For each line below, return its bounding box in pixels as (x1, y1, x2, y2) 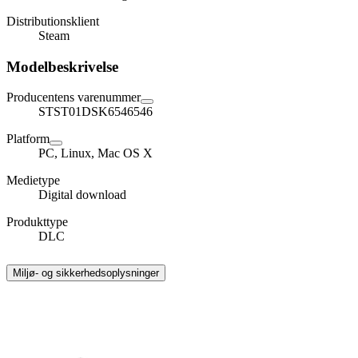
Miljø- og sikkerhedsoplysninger (13, 267, 159, 280)
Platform (6, 132, 50, 146)
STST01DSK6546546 (38, 105, 153, 119)
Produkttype (6, 215, 68, 229)
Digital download (38, 188, 126, 202)
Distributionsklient (6, 14, 99, 28)
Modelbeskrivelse (6, 58, 118, 75)
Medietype (6, 173, 60, 188)
